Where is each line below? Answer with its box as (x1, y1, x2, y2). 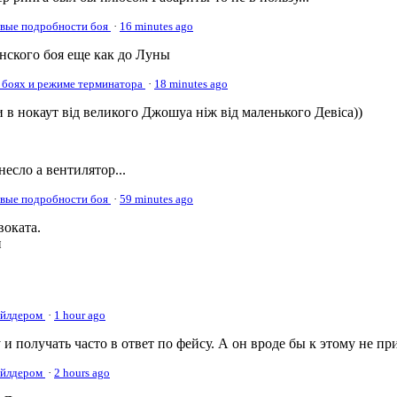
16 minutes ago (120, 19, 193, 33)
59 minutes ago (120, 192, 193, 206)
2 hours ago (54, 366, 110, 379)
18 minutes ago (154, 77, 228, 90)
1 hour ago (54, 308, 105, 322)
